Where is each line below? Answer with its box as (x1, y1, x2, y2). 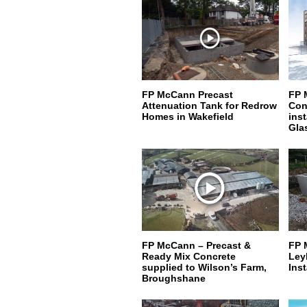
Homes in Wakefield (142, 111, 234, 122)
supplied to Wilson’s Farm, (142, 262, 267, 273)
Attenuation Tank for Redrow (142, 100, 277, 111)
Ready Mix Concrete (142, 251, 236, 262)
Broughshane (142, 273, 206, 284)
